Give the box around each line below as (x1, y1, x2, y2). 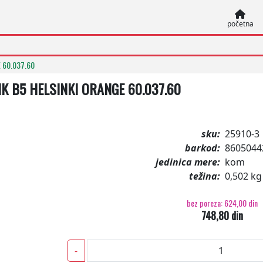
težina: (188, 170, 220, 183)
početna (227, 19, 254, 29)
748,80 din (201, 208, 244, 223)
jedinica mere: (155, 156, 220, 168)
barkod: (184, 141, 220, 154)
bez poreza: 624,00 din (187, 196, 258, 209)
